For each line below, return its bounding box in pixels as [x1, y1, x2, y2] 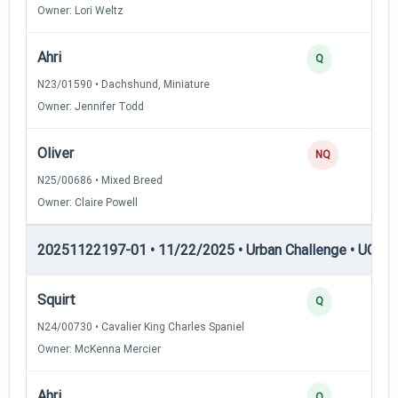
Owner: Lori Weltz [37, 4, 123, 17]
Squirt [37, 291, 76, 308]
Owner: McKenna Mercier [37, 342, 161, 355]
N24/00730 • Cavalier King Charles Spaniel [37, 320, 244, 333]
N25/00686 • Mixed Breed [37, 173, 163, 187]
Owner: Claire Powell [37, 195, 138, 209]
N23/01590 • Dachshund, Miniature [37, 77, 210, 91]
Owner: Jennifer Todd [37, 99, 144, 113]
